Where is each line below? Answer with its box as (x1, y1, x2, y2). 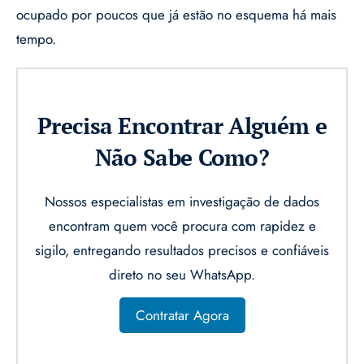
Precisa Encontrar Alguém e (37, 110, 327, 141)
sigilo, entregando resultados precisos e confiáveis (35, 240, 329, 261)
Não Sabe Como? (94, 142, 270, 173)
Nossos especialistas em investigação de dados (45, 192, 319, 212)
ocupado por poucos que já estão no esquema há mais (16, 5, 336, 25)
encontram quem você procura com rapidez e (48, 216, 316, 236)
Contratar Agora (135, 305, 229, 326)
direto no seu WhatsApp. (109, 265, 255, 285)
